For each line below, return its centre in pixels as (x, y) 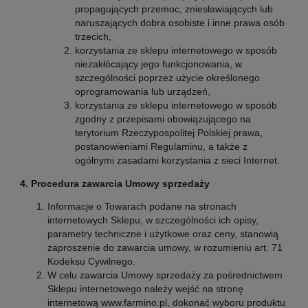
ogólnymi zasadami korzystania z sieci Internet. (177, 161)
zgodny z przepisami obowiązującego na (163, 119)
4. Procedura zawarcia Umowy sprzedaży (114, 183)
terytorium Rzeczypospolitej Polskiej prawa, (168, 133)
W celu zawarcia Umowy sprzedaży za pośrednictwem (165, 275)
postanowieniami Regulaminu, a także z (161, 147)
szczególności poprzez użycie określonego (167, 78)
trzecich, (93, 37)
